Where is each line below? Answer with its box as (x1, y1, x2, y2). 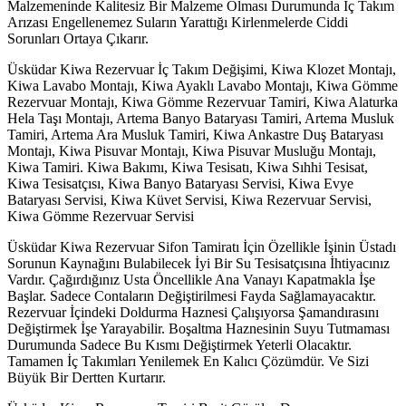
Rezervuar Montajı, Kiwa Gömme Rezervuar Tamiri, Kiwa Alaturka (7, 93, 398, 110)
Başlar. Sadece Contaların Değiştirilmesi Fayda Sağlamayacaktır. (7, 287, 376, 304)
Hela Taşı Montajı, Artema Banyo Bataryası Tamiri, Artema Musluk (7, 110, 394, 126)
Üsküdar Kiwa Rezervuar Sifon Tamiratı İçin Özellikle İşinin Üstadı (7, 238, 396, 255)
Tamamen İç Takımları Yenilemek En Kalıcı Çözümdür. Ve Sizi (7, 353, 369, 369)
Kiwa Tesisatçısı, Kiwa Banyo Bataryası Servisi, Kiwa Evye (7, 175, 353, 191)
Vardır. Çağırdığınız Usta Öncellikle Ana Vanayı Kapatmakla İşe (7, 271, 375, 287)
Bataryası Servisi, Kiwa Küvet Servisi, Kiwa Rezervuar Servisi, (7, 191, 372, 208)
